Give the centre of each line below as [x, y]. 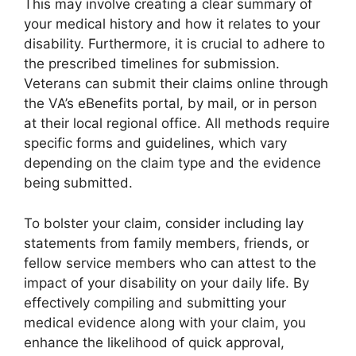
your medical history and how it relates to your [172, 24]
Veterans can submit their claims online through [176, 84]
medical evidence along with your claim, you [165, 322]
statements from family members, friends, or [166, 243]
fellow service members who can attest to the [170, 263]
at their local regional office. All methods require [177, 124]
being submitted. [78, 183]
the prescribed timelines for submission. [152, 64]
